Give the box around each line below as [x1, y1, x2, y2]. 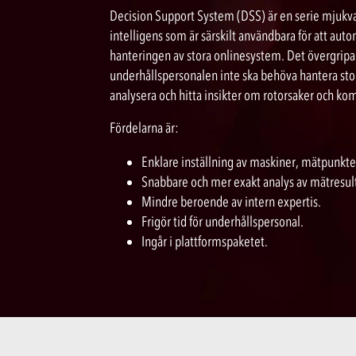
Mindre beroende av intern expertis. [141, 193, 321, 211]
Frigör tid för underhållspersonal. [141, 213, 304, 230]
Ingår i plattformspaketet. [141, 233, 268, 250]
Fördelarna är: [110, 119, 179, 137]
